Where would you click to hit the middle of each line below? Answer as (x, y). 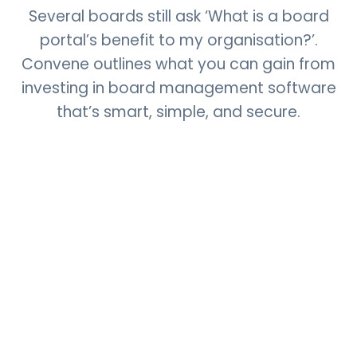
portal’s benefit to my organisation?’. (178, 41)
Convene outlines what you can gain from (178, 65)
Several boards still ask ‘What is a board (178, 17)
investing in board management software (178, 88)
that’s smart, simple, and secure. (178, 112)
